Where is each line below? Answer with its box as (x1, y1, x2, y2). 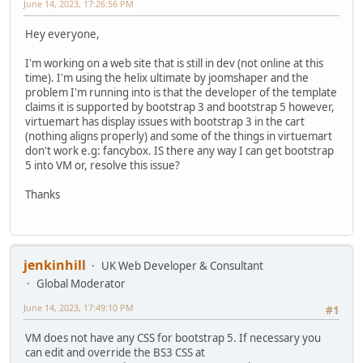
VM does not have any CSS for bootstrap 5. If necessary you (25, 331, 321, 346)
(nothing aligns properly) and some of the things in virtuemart (25, 128, 332, 143)
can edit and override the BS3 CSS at (25, 345, 205, 361)
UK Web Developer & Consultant (101, 258, 263, 274)
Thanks (25, 186, 60, 202)
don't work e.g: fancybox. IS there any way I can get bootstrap (25, 143, 334, 158)
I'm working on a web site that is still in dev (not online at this (25, 55, 323, 70)
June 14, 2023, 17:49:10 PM (23, 301, 134, 314)
